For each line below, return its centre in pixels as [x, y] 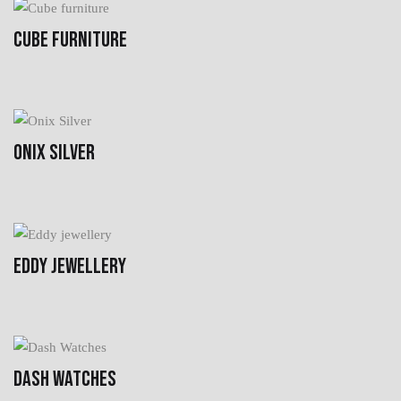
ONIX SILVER [54, 152]
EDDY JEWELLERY [70, 266]
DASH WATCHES [65, 379]
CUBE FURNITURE [70, 39]
